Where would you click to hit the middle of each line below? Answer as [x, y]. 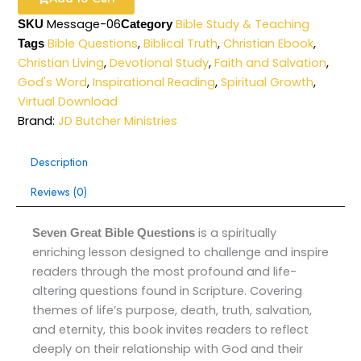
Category [147, 25]
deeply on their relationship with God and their [168, 349]
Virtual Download [68, 102]
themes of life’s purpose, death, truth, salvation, [172, 311]
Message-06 [84, 25]
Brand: [38, 121]
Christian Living [61, 63]
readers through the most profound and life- [164, 272]
